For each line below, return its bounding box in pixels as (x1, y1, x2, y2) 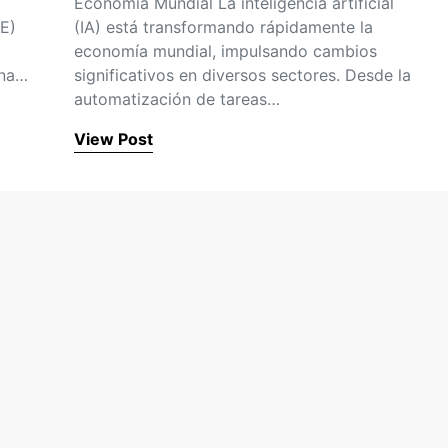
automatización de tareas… (74, 89, 280, 109)
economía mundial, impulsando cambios (74, 41, 377, 61)
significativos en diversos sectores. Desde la (74, 65, 411, 85)
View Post (74, 129, 153, 149)
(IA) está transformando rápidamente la (74, 17, 373, 37)
